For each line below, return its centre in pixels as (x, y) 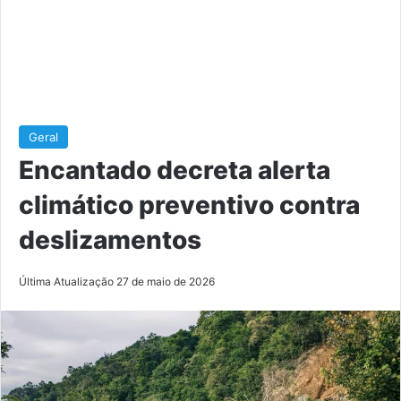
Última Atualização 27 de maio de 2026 (117, 281)
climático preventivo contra (189, 205)
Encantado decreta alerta (175, 170)
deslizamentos (110, 239)
